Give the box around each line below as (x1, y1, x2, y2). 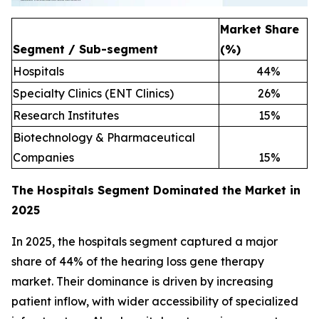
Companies (13, 150, 74, 165)
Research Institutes (13, 108, 119, 123)
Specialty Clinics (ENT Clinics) (13, 86, 174, 101)
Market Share (220, 22, 299, 37)
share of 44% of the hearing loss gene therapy (11, 254, 264, 269)
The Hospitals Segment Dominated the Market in (11, 183, 300, 198)
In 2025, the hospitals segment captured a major (11, 234, 278, 249)
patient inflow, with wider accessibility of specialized (11, 294, 298, 309)
